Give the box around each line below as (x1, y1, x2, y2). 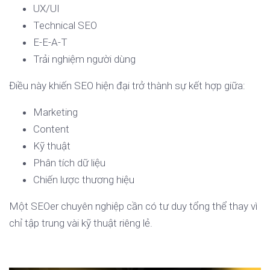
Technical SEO (33, 19, 97, 31)
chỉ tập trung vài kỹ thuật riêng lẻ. (9, 217, 152, 229)
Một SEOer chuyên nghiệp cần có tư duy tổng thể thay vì (9, 200, 257, 212)
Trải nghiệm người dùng (33, 53, 136, 65)
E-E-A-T (33, 36, 67, 48)
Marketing (33, 106, 78, 118)
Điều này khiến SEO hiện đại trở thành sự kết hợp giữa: (9, 80, 245, 92)
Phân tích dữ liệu (33, 157, 105, 169)
